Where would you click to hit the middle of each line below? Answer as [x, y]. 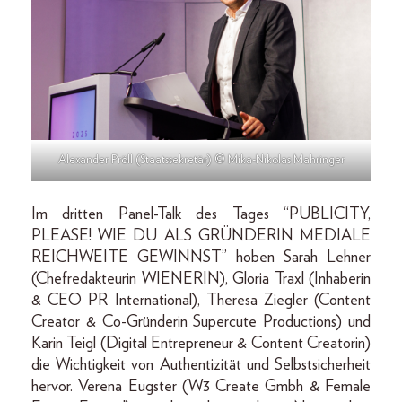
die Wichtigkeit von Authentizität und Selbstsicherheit [201, 365]
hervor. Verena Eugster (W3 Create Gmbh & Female [201, 386]
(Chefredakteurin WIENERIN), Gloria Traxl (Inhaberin [201, 279]
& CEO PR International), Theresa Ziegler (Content [201, 300]
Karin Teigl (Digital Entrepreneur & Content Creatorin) [201, 343]
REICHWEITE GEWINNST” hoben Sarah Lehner [201, 257]
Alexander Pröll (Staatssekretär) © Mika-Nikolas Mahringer [201, 160]
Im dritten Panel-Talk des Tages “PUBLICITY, [201, 214]
